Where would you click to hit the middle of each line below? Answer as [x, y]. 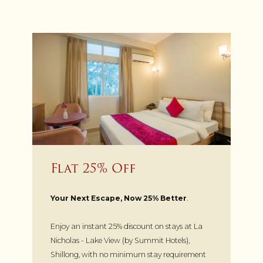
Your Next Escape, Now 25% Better [119, 198]
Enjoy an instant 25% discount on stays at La [127, 226]
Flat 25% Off [93, 168]
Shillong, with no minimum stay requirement [129, 254]
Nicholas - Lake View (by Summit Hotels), [120, 240]
